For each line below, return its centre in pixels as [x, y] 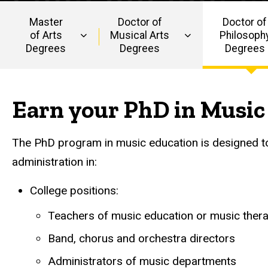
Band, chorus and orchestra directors [141, 239]
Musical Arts [140, 35]
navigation [63, 93]
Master [46, 22]
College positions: [74, 191]
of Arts [46, 35]
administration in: [54, 162]
